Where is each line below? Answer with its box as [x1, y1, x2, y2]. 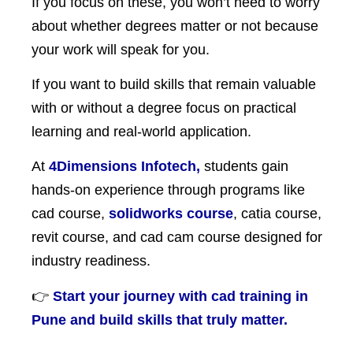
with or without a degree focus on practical [32, 100, 296, 117]
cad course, [32, 206, 109, 222]
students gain [200, 158, 288, 175]
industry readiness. [32, 253, 150, 269]
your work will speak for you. [32, 41, 210, 58]
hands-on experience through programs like [32, 182, 305, 199]
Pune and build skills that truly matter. [32, 311, 288, 328]
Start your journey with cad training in [49, 288, 308, 304]
